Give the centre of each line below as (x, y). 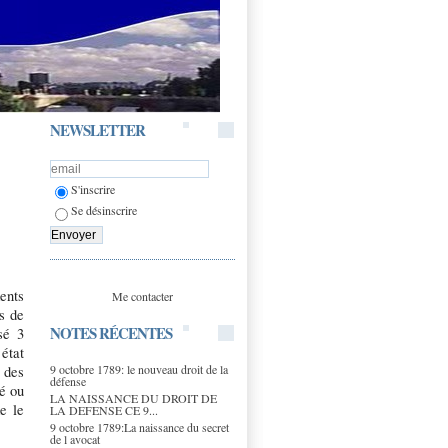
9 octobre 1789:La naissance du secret (139, 426)
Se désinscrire (104, 210)
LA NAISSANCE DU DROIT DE (133, 397)
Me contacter (142, 295)
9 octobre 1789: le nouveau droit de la (139, 368)
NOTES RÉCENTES (111, 332)
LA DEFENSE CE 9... (104, 409)
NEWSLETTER (97, 130)
